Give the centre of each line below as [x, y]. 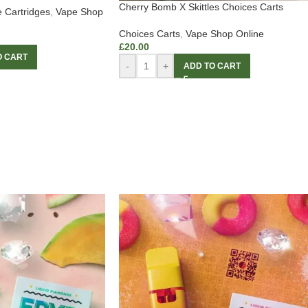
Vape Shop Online [225, 34]
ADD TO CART [212, 66]
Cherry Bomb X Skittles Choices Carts [201, 7]
